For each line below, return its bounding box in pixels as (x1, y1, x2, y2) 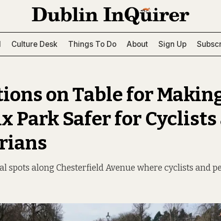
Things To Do (68, 39, 116, 49)
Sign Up (158, 39, 186, 49)
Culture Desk (11, 39, 58, 49)
